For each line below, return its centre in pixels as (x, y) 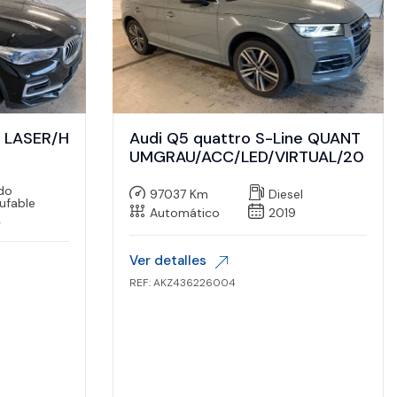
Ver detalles (168, 261)
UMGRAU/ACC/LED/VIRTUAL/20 (247, 157)
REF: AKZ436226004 (183, 283)
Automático (185, 212)
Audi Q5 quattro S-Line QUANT (245, 139)
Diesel (286, 194)
